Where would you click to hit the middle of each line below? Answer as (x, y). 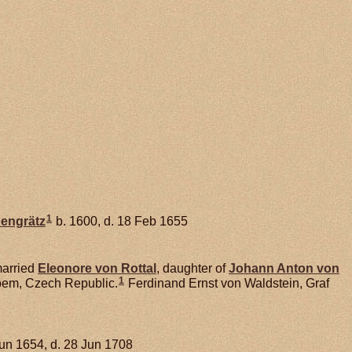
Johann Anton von (284, 268)
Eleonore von (79, 268)
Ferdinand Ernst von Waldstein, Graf (227, 283)
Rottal (139, 268)
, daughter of (192, 268)
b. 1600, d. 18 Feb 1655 (120, 221)
